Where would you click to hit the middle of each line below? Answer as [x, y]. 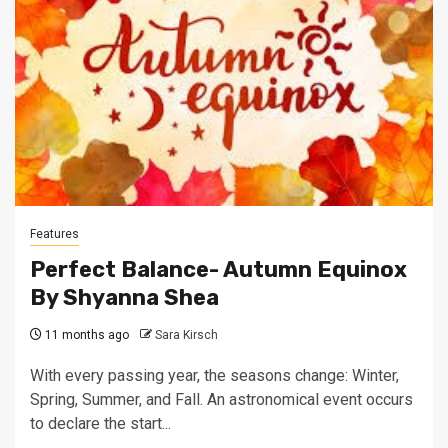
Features [54, 234]
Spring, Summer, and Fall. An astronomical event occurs [221, 399]
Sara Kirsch [186, 335]
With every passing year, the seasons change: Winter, [214, 375]
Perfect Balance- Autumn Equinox [218, 269]
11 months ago [85, 335]
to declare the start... [100, 423]
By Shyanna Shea [124, 297]
